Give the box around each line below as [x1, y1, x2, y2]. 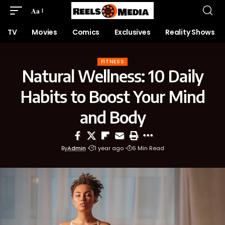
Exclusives [115, 27, 151, 37]
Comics [72, 27, 100, 37]
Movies [32, 27, 57, 37]
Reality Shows [165, 27, 215, 37]
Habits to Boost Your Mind [20, 86, 205, 106]
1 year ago [94, 144, 124, 152]
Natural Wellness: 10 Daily [22, 66, 203, 86]
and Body [79, 107, 146, 127]
